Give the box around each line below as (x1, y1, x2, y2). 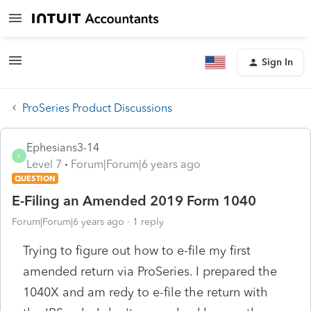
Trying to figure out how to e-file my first (23, 242, 251, 258)
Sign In (262, 56, 293, 68)
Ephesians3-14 (26, 140, 99, 154)
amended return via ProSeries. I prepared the (23, 263, 277, 279)
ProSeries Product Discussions (22, 101, 172, 115)
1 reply (133, 215, 164, 228)
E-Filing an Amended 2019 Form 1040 (12, 192, 256, 209)
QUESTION (15, 173, 56, 183)
